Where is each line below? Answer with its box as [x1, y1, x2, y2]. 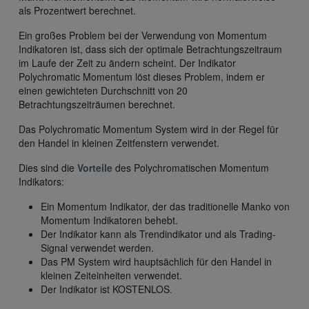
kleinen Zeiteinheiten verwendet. [41, 268, 182, 283]
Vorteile [77, 161, 112, 175]
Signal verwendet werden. [41, 241, 154, 255]
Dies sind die [19, 161, 77, 175]
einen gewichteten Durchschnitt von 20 [19, 83, 188, 98]
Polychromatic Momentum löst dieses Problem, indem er [19, 70, 265, 84]
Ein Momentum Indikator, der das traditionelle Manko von [41, 199, 290, 214]
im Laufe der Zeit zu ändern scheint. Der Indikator [19, 56, 236, 70]
